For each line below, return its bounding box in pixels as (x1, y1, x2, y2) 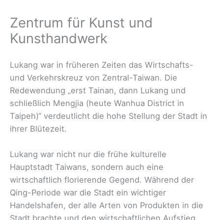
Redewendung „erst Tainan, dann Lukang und (10, 85, 186, 95)
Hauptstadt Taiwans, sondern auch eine (10, 162, 164, 172)
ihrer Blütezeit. (10, 123, 67, 134)
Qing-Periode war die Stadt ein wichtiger (10, 187, 166, 197)
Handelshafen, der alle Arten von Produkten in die (10, 200, 203, 210)
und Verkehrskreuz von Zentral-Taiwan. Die (10, 72, 177, 82)
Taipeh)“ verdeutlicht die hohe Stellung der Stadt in (10, 110, 207, 121)
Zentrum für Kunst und (10, 14, 153, 31)
